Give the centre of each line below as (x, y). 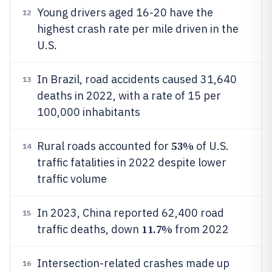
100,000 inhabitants (89, 112)
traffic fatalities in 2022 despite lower (132, 162)
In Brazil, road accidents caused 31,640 (137, 79)
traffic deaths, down (89, 229)
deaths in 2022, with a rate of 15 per (129, 96)
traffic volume (72, 179)
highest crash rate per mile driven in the (138, 29)
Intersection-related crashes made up (133, 263)
